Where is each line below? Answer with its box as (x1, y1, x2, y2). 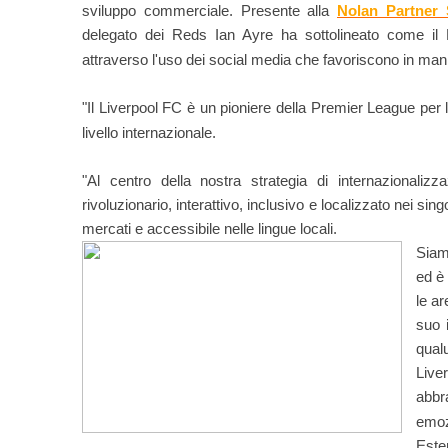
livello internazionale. (82, 125, 216, 141)
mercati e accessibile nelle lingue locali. (82, 221, 337, 237)
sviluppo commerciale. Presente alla (82, 3, 337, 19)
